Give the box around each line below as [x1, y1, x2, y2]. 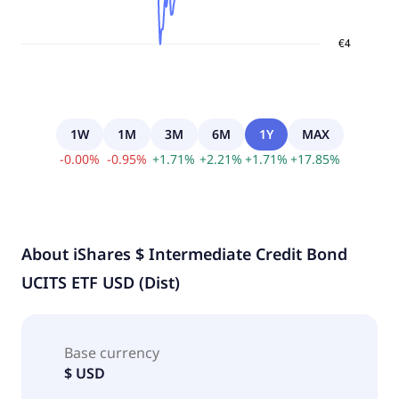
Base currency [64, 342, 159, 362]
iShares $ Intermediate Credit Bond [73, 242, 347, 265]
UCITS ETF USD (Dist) [21, 271, 180, 293]
